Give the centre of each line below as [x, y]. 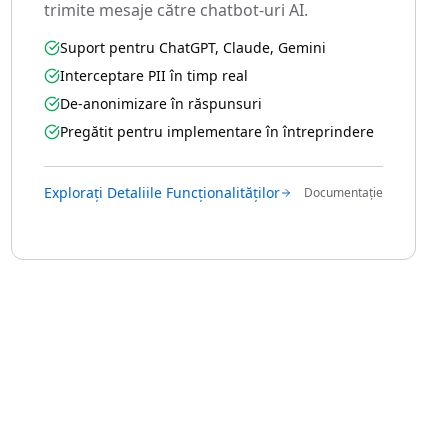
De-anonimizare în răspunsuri [160, 103]
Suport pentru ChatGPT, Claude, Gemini [192, 47]
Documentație [343, 192]
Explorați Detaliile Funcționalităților [161, 192]
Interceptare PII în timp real [153, 75]
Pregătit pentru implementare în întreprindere [216, 131]
